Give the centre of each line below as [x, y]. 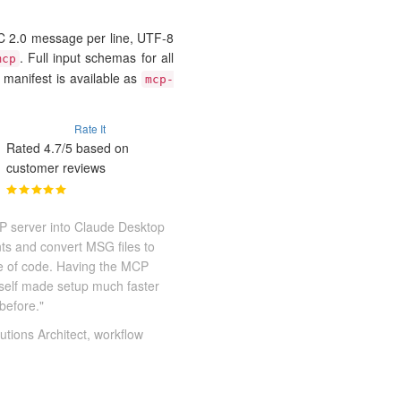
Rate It [90, 129]
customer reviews [56, 168]
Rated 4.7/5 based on [68, 148]
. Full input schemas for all [97, 58]
